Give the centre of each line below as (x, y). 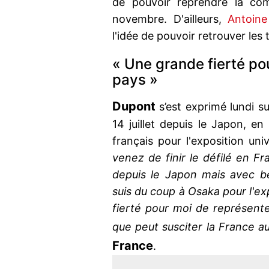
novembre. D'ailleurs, (170, 19)
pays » (135, 80)
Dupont (134, 107)
